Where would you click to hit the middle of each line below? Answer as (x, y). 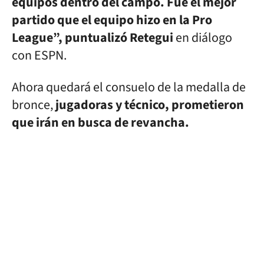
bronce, (32, 105)
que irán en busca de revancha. (100, 123)
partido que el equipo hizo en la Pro (112, 20)
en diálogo (203, 38)
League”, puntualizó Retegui (93, 38)
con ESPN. (39, 55)
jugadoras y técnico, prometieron (148, 105)
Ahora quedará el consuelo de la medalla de (129, 87)
